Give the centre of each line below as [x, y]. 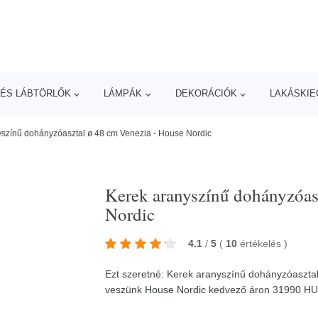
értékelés [262, 243]
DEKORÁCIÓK [206, 93]
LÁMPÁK [123, 93]
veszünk [125, 289]
